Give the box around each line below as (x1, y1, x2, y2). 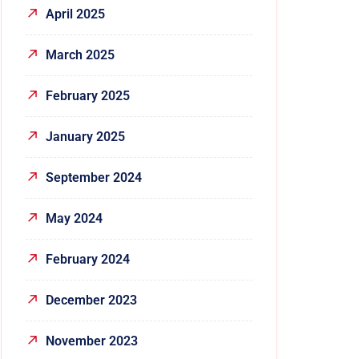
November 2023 (46, 333, 138, 349)
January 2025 (46, 128, 125, 144)
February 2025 (46, 87, 130, 103)
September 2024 (46, 169, 142, 185)
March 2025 (46, 46, 115, 63)
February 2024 (46, 251, 130, 267)
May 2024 (46, 210, 103, 226)
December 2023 (46, 292, 137, 308)
